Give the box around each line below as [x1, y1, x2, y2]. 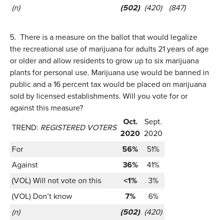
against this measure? [10, 102, 83, 113]
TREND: [12, 121, 38, 133]
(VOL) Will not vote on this [12, 174, 101, 186]
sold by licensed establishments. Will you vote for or [10, 90, 188, 102]
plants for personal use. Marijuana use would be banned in [10, 66, 209, 78]
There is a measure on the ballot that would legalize [20, 31, 197, 43]
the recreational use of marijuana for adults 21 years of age [10, 43, 209, 55]
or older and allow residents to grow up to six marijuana [10, 55, 199, 66]
